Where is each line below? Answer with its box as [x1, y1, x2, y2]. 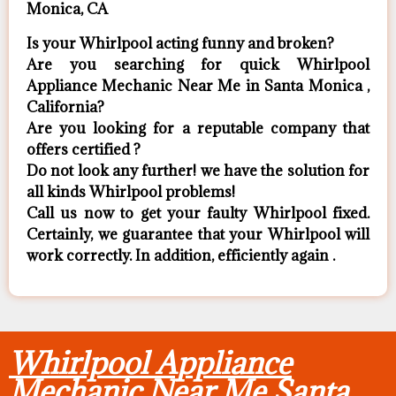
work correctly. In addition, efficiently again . [27, 245, 335, 265]
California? [27, 96, 104, 117]
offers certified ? [27, 139, 141, 159]
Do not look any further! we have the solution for [27, 160, 369, 180]
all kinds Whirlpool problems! [27, 181, 235, 202]
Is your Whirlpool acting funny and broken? [27, 33, 334, 53]
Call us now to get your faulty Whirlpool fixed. [27, 202, 369, 223]
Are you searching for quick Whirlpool [27, 54, 369, 74]
